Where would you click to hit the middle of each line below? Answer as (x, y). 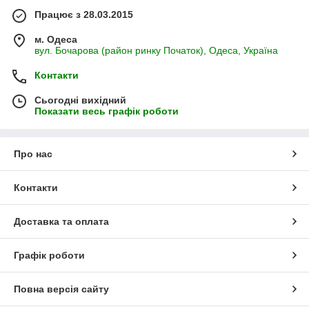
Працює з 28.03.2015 (84, 15)
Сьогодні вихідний (80, 100)
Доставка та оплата (61, 222)
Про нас (33, 154)
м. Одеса (56, 40)
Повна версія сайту (61, 289)
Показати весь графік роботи (107, 111)
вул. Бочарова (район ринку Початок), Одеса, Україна (156, 51)
